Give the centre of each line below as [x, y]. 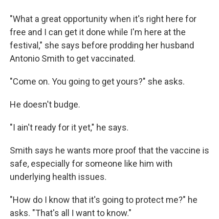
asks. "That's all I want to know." [71, 213]
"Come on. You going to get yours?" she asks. [97, 81]
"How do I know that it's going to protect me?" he [104, 200]
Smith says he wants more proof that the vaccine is [109, 150]
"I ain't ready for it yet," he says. [69, 127]
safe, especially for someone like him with [91, 164]
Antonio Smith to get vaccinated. [73, 58]
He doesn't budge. [45, 104]
